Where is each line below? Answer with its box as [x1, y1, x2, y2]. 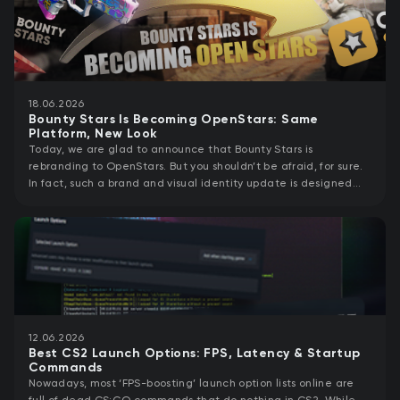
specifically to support [29, 194, 147, 207]
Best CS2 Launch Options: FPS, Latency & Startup [29, 347, 361, 361]
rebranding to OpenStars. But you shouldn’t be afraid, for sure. [29, 160, 363, 173]
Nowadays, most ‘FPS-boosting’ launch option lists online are [29, 377, 354, 390]
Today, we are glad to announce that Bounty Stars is [29, 143, 313, 156]
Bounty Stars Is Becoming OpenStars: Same [29, 113, 319, 127]
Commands [29, 362, 103, 375]
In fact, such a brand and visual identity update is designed [29, 177, 353, 190]
